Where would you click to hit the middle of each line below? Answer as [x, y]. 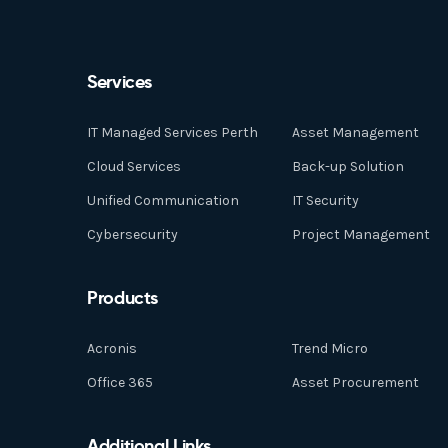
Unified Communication [163, 200]
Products [123, 297]
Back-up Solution [348, 166]
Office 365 [120, 382]
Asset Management [355, 132]
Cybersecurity [132, 234]
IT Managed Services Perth [172, 132]
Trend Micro [330, 348]
